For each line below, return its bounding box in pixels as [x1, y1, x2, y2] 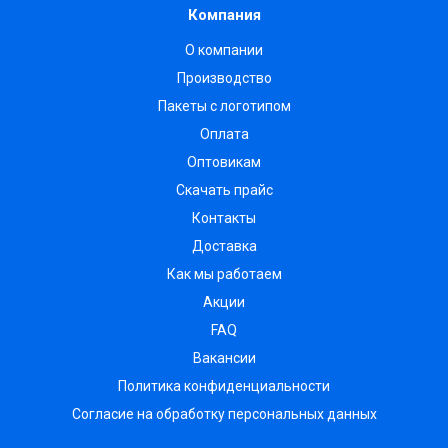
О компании [185, 42, 263, 59]
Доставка [191, 238, 257, 255]
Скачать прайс [175, 182, 273, 199]
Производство [176, 70, 272, 87]
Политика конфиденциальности [118, 378, 330, 395]
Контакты [192, 210, 256, 227]
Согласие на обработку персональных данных [71, 406, 377, 423]
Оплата [199, 126, 249, 143]
